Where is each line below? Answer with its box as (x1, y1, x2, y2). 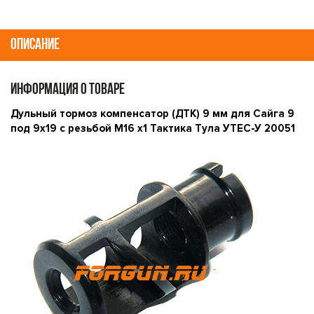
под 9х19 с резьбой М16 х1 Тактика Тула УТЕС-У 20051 (11, 122, 295, 135)
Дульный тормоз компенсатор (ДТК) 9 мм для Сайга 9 (11, 107, 294, 120)
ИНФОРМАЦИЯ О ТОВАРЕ (11, 82, 125, 98)
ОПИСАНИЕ (11, 37, 60, 53)
